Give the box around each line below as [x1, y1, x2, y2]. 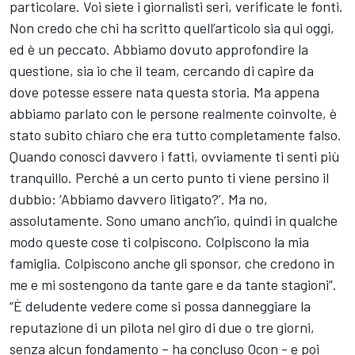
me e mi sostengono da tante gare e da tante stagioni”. [10, 275, 337, 293]
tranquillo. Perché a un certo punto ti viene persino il [10, 168, 329, 186]
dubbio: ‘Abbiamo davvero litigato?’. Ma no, [10, 189, 268, 208]
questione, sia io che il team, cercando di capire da [10, 61, 314, 79]
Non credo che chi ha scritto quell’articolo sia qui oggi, [10, 18, 334, 36]
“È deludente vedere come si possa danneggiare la [10, 296, 311, 315]
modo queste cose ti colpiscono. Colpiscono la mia [10, 232, 309, 250]
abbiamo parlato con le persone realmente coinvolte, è [10, 104, 337, 122]
